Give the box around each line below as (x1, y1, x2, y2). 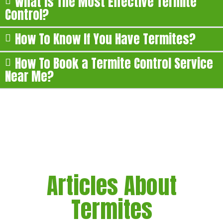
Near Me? (5, 67, 54, 86)
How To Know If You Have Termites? (15, 29, 196, 48)
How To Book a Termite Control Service (15, 54, 213, 73)
